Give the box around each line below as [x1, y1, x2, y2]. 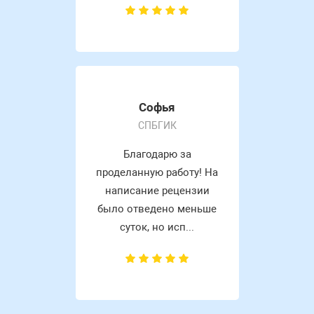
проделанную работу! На [96, 165, 218, 179]
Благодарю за [123, 147, 191, 161]
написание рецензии [104, 184, 210, 197]
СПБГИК [137, 119, 177, 131]
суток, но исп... [120, 220, 194, 233]
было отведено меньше [97, 202, 217, 215]
